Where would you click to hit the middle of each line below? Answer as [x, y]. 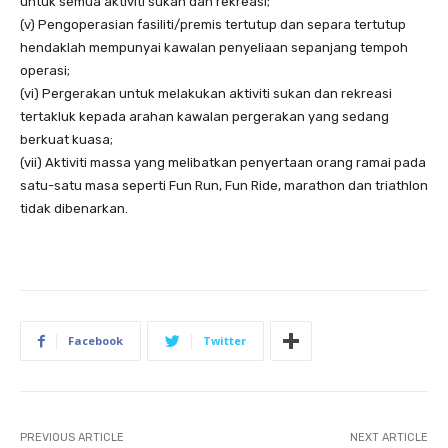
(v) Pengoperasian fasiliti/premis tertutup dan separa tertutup [213, 25]
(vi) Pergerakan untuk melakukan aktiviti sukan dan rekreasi [206, 94]
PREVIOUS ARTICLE [72, 438]
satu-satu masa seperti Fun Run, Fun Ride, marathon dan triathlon [224, 186]
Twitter [224, 341]
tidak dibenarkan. [74, 209]
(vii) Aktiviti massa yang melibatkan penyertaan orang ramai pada [223, 163]
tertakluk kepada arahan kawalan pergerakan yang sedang [204, 117]
